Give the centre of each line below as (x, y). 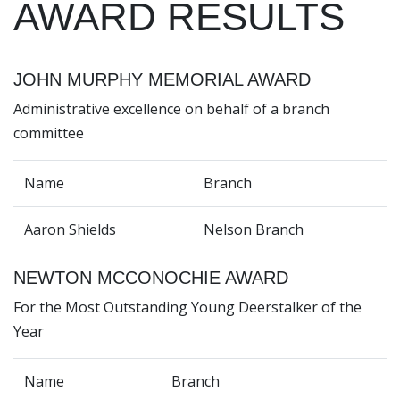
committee (49, 133)
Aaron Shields (70, 230)
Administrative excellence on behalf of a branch (171, 109)
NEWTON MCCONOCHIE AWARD (151, 278)
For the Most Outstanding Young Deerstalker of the (187, 308)
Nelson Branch (254, 230)
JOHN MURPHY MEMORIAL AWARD (162, 80)
